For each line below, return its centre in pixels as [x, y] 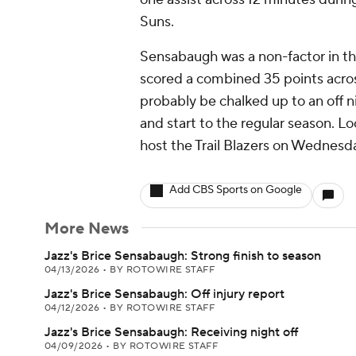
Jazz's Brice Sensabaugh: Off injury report [164, 294]
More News [87, 229]
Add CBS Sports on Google [236, 190]
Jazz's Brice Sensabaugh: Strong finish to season [183, 256]
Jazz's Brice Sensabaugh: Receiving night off [171, 332]
